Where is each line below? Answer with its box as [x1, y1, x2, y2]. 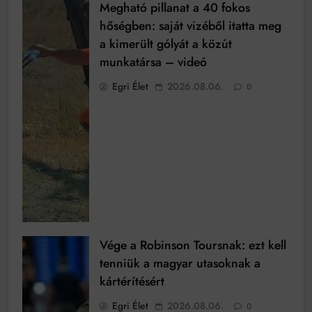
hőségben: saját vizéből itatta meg [100, 17, 281, 36]
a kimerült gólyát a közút [100, 35, 232, 54]
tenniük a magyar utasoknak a [100, 253, 260, 272]
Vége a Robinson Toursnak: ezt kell [100, 235, 286, 254]
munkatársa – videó [100, 53, 207, 72]
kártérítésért [100, 272, 164, 290]
